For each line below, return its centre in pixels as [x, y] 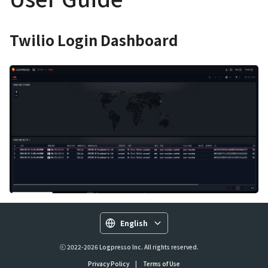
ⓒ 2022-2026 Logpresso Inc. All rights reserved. [129, 247]
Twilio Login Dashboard [94, 40]
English [134, 223]
